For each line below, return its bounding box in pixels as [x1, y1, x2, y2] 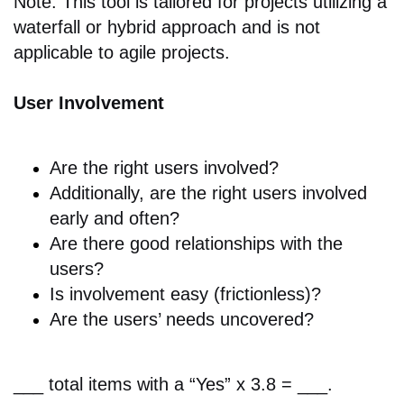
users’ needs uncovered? [114, 309, 314, 330]
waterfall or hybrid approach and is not [14, 17, 320, 38]
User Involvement [14, 93, 164, 114]
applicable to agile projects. [14, 42, 230, 63]
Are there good [50, 234, 170, 254]
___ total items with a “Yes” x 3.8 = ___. [14, 374, 333, 395]
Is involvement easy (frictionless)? [50, 284, 321, 305]
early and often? [50, 208, 179, 229]
